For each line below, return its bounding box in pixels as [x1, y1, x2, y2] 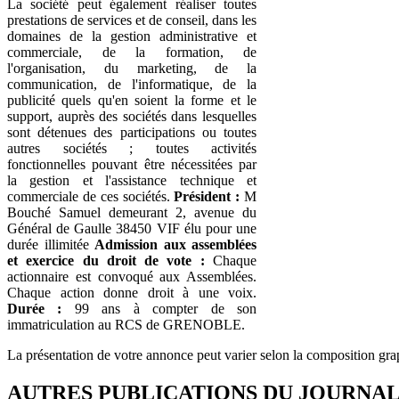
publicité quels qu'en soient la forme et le [7, 92, 256, 108]
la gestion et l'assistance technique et [7, 172, 256, 188]
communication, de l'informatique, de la [7, 76, 256, 92]
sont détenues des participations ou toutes [7, 124, 256, 140]
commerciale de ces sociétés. [7, 188, 175, 204]
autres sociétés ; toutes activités [7, 140, 256, 156]
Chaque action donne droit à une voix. [7, 284, 256, 300]
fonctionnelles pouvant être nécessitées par [7, 156, 256, 172]
